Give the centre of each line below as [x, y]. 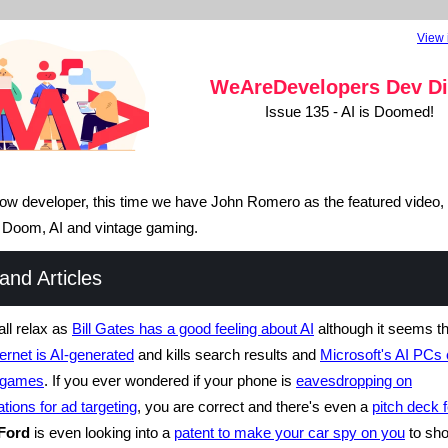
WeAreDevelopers [297, 87]
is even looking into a [102, 432]
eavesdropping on [354, 380]
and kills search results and [227, 354]
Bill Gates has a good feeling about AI [193, 328]
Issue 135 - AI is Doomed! [349, 111]
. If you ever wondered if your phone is [170, 380]
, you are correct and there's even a [254, 406]
